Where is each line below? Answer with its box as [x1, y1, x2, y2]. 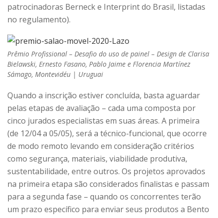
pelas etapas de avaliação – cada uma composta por [7, 103, 196, 114]
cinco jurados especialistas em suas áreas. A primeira [7, 115, 200, 127]
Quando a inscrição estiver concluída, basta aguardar [7, 90, 200, 101]
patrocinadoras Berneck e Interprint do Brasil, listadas [7, 1, 205, 13]
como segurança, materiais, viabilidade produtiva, [7, 153, 187, 164]
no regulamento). [7, 14, 71, 25]
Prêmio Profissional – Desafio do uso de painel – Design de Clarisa [7, 49, 209, 59]
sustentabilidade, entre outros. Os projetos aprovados [7, 166, 205, 177]
